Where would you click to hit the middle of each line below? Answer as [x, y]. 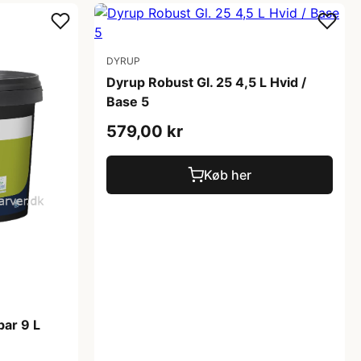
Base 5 [128, 101]
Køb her [228, 174]
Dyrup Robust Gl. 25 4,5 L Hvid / [206, 82]
